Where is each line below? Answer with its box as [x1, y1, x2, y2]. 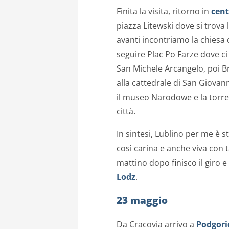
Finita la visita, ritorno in [117, 5, 209, 17]
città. [117, 105, 135, 117]
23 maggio [117, 194, 168, 207]
